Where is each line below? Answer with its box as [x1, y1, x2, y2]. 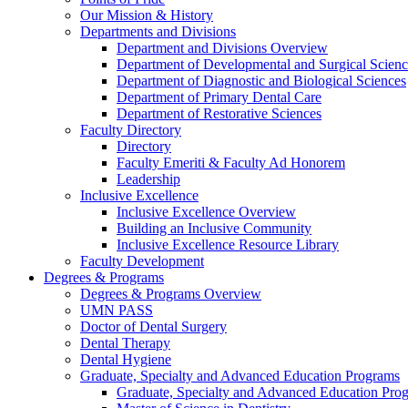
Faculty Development [80, 253, 204, 270]
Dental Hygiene [80, 352, 171, 368]
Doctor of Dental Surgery [80, 319, 227, 335]
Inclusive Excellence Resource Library [117, 237, 339, 253]
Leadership [117, 171, 180, 188]
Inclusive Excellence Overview [117, 204, 296, 220]
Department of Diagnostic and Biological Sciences [117, 73, 406, 89]
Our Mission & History [80, 7, 213, 24]
